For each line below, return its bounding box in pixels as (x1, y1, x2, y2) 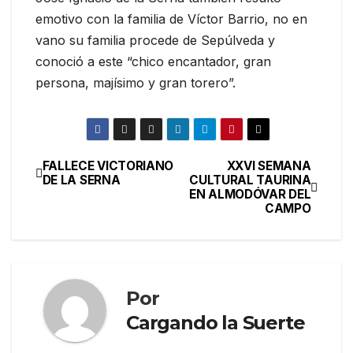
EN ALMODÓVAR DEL (189, 186, 311, 202)
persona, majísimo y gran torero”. (35, 75, 236, 91)
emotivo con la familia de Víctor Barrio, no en (35, 11, 307, 28)
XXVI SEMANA (226, 158, 311, 173)
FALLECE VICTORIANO (42, 158, 174, 173)
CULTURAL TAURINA (189, 172, 311, 188)
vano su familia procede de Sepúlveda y (35, 32, 275, 49)
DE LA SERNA (42, 172, 121, 188)
